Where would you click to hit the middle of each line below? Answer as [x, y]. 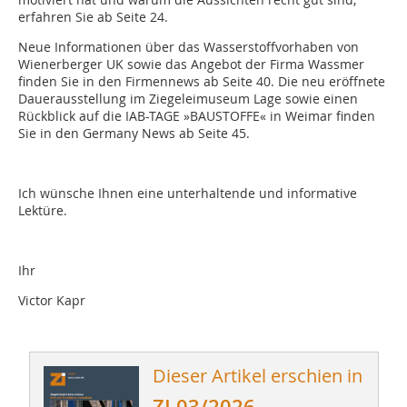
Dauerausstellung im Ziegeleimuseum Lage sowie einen [188, 99]
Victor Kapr [52, 301]
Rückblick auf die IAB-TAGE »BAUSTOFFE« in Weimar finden [197, 116]
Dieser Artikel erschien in [257, 376]
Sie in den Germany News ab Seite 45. [134, 134]
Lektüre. [43, 211]
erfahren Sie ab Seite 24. [93, 17]
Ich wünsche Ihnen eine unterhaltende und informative [188, 194]
